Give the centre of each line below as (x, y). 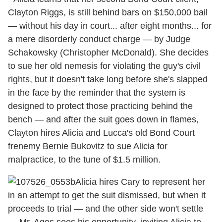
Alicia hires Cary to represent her (140, 182)
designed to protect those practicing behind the (100, 106)
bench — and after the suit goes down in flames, (103, 120)
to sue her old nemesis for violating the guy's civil (104, 66)
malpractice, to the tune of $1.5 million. (84, 160)
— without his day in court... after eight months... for (110, 26)
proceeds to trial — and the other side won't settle (106, 209)
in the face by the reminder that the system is (97, 93)
